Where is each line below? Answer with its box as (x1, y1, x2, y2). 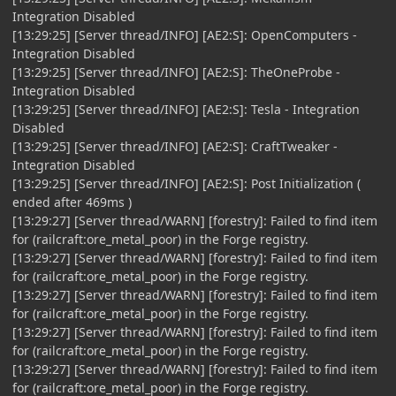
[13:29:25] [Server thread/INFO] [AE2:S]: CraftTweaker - (12, 137, 338, 155)
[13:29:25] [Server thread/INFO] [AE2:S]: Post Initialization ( (12, 174, 361, 192)
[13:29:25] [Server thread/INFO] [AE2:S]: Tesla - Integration (12, 100, 360, 118)
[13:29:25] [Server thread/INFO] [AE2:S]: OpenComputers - (12, 26, 357, 43)
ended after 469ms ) (12, 193, 132, 210)
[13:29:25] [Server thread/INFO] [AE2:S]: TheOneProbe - (12, 63, 340, 80)
